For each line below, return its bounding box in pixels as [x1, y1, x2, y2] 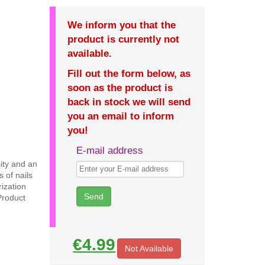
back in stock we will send [67, 96, 190, 108]
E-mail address [76, 145, 143, 156]
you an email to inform [67, 111, 174, 122]
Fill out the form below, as [67, 68, 190, 79]
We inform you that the [67, 20, 176, 31]
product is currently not [67, 34, 179, 45]
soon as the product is [67, 82, 173, 93]
